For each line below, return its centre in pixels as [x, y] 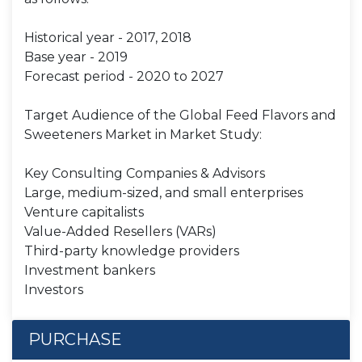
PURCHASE [75, 339]
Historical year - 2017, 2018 [108, 38]
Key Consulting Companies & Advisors [145, 173]
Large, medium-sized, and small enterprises [164, 193]
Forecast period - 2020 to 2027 [124, 76]
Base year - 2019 [76, 57]
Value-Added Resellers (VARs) [120, 232]
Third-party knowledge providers [132, 251]
